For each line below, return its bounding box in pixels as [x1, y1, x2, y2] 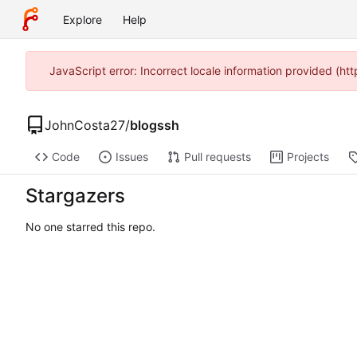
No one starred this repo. [25, 220, 155, 234]
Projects [286, 150, 329, 164]
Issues [115, 150, 148, 164]
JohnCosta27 [45, 116, 125, 133]
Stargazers [25, 184, 125, 208]
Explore [63, 12, 102, 26]
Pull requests [183, 150, 251, 164]
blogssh [130, 116, 179, 133]
